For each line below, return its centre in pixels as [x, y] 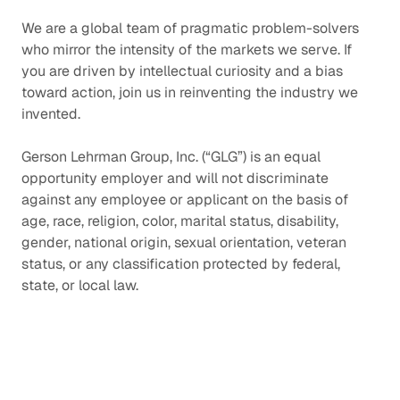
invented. [51, 113]
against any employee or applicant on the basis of [185, 199]
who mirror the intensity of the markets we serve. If [187, 49]
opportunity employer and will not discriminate [175, 178]
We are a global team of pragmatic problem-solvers [190, 28]
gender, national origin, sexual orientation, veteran [184, 242]
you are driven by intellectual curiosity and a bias [182, 71]
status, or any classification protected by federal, [181, 263]
